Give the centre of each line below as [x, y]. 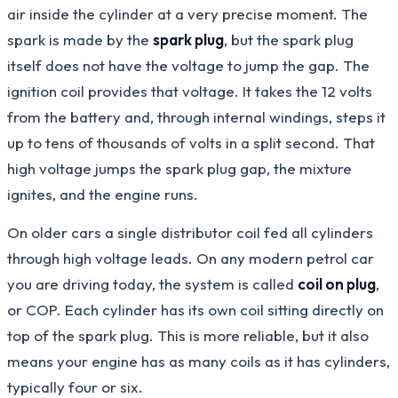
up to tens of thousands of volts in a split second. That [191, 142]
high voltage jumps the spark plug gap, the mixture [179, 168]
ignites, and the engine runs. [103, 194]
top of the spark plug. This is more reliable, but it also [188, 335]
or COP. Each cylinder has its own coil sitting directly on [195, 309]
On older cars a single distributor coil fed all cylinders [190, 232]
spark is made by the [80, 39]
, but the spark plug [289, 39]
